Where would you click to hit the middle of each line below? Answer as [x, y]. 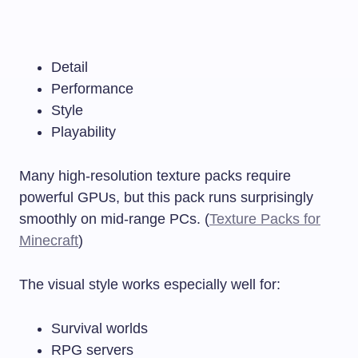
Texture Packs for [265, 219]
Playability [84, 131]
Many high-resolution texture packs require [155, 175]
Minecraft [49, 240]
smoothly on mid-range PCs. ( [114, 219]
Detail [70, 67]
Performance [92, 88]
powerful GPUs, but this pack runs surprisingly [166, 197]
